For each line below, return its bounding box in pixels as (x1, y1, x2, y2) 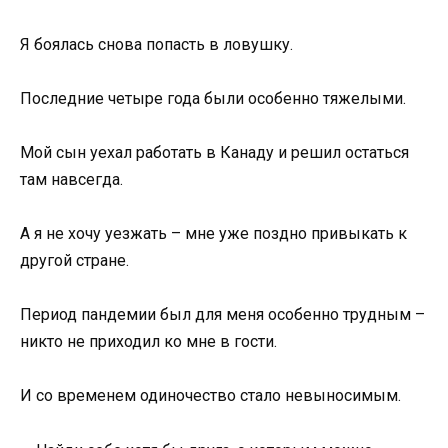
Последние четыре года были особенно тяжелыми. (20, 88, 406, 108)
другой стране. (20, 251, 129, 271)
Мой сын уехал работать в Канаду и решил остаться (20, 142, 409, 162)
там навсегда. (20, 169, 123, 189)
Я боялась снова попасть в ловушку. (20, 34, 293, 54)
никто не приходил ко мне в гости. (20, 332, 277, 352)
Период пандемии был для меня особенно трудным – (20, 305, 425, 325)
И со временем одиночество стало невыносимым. (20, 386, 401, 406)
